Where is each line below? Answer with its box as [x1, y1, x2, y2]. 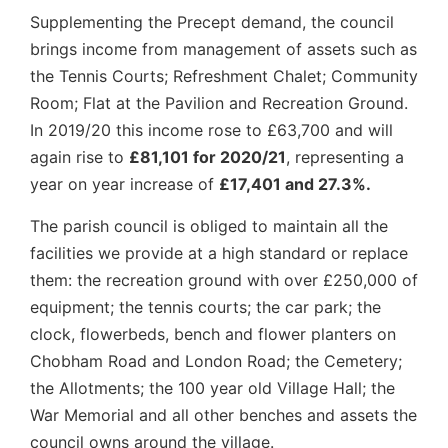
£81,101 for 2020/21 [129, 147, 286, 168]
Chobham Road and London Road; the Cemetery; [30, 350, 402, 371]
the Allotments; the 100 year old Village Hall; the [30, 377, 395, 398]
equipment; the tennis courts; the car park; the [30, 296, 381, 317]
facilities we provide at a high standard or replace [30, 242, 408, 263]
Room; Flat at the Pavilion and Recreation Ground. [30, 93, 418, 114]
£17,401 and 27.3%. [219, 174, 371, 195]
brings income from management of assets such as [30, 39, 417, 60]
